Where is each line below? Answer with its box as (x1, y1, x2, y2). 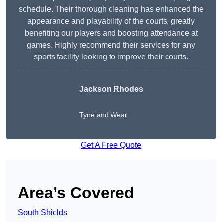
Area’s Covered (18, 184, 134, 202)
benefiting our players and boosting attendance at (24, 29, 198, 38)
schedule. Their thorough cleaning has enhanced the (18, 5, 204, 14)
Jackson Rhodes (79, 85, 143, 94)
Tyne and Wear (79, 111, 127, 119)
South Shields (18, 208, 67, 217)
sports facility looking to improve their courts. (34, 53, 188, 61)
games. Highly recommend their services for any (27, 41, 195, 50)
